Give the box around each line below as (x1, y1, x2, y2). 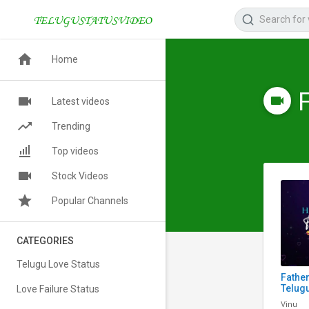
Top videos (52, 146, 99, 157)
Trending (52, 121, 90, 132)
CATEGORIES (17, 235, 74, 246)
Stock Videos (52, 170, 108, 181)
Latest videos (52, 96, 110, 107)
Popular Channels (52, 195, 128, 206)
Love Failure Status (17, 283, 99, 295)
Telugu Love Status (17, 259, 100, 270)
